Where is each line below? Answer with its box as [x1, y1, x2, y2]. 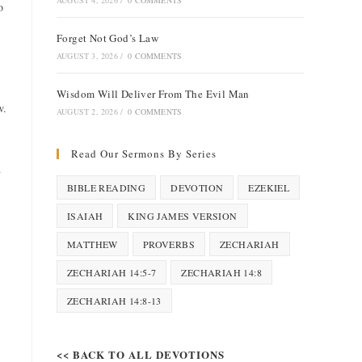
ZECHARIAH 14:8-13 [67, 294, 162, 307]
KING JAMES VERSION [128, 209, 238, 222]
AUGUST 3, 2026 [57, 50, 118, 61]
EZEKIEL [248, 181, 290, 194]
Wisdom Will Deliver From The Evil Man [57, 86, 250, 101]
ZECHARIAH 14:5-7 [67, 266, 157, 279]
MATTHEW [67, 238, 118, 250]
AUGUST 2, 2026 [57, 106, 118, 117]
